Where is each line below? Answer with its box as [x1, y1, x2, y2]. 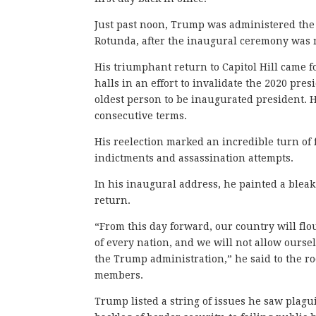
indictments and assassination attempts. [95, 152, 297, 164]
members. [95, 269, 144, 281]
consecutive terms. [95, 109, 188, 121]
